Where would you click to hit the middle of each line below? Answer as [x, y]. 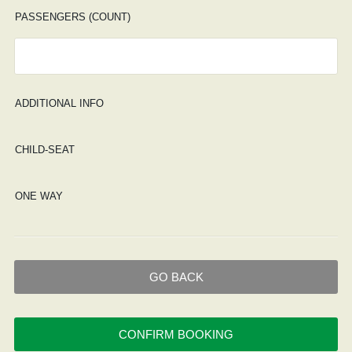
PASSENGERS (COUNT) [72, 17]
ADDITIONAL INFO [59, 103]
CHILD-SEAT [44, 150]
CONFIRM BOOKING [176, 334]
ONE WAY [38, 196]
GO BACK [176, 277]
